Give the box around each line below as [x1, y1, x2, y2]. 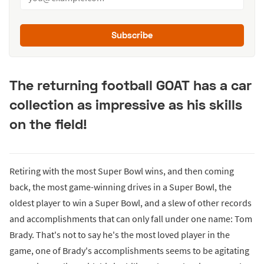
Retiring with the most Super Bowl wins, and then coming [9, 164, 234, 177]
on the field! [9, 115, 87, 133]
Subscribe [111, 29, 153, 41]
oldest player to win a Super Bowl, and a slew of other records [9, 196, 252, 209]
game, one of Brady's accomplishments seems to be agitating [9, 244, 249, 256]
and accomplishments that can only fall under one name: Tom [9, 212, 252, 225]
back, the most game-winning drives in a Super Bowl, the [9, 180, 232, 193]
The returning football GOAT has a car [9, 77, 252, 94]
